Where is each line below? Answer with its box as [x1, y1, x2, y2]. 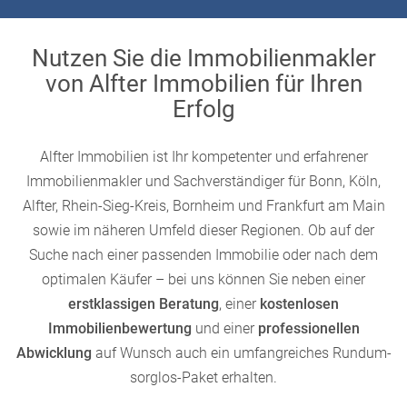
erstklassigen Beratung [68, 295, 219, 313]
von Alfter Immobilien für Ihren [45, 70, 362, 97]
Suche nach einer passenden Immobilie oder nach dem [29, 246, 378, 263]
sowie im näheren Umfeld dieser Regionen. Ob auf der [33, 222, 374, 239]
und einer [191, 320, 258, 337]
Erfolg [172, 95, 235, 123]
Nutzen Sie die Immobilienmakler [31, 45, 376, 72]
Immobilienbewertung [47, 320, 192, 337]
